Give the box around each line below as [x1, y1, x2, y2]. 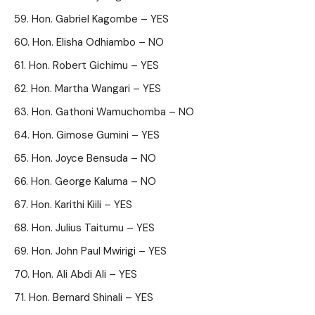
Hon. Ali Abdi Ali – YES [32, 267, 137, 281]
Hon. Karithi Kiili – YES [31, 198, 132, 212]
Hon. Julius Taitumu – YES [32, 221, 155, 235]
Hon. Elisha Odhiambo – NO [32, 35, 164, 49]
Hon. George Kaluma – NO [31, 174, 156, 188]
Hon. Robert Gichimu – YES [29, 58, 159, 72]
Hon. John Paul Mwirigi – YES [32, 244, 167, 258]
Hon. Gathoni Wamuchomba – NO [32, 105, 194, 119]
